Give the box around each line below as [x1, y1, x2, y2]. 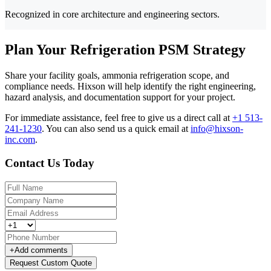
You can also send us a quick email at [46, 123, 191, 134]
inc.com [5, 134, 35, 145]
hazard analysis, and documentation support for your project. [5, 92, 235, 103]
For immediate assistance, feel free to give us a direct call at [5, 113, 232, 123]
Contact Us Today [5, 156, 94, 169]
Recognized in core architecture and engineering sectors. [5, 9, 220, 20]
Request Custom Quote [10, 258, 92, 267]
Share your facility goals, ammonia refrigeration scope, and [5, 70, 229, 81]
